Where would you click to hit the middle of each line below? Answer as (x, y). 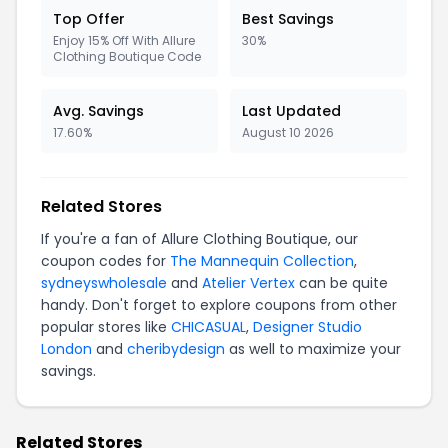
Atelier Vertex (248, 283)
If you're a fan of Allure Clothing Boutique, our (199, 239)
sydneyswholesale (104, 283)
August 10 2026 (288, 132)
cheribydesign (176, 349)
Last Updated (291, 111)
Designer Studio (307, 327)
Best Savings (288, 19)
